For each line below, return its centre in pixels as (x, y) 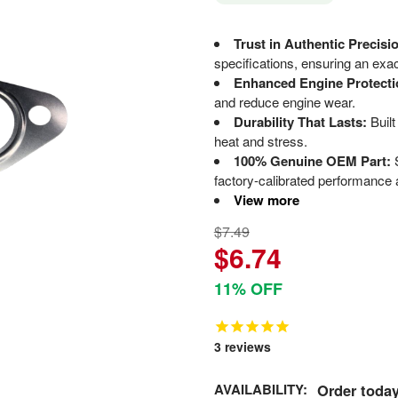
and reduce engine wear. (284, 101)
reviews (246, 346)
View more (266, 199)
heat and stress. (260, 140)
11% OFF (248, 289)
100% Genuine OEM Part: (312, 160)
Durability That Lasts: (300, 121)
